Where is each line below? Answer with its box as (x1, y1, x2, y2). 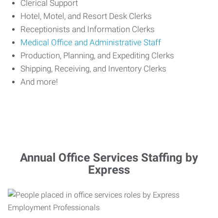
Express (88, 163, 130, 177)
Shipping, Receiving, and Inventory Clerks (20, 64, 166, 73)
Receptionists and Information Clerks (20, 24, 155, 34)
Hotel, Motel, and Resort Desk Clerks (20, 11, 152, 21)
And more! (20, 77, 58, 87)
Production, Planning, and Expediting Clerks (20, 51, 174, 60)
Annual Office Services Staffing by (20, 151, 198, 164)
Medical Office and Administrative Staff (20, 37, 161, 47)
